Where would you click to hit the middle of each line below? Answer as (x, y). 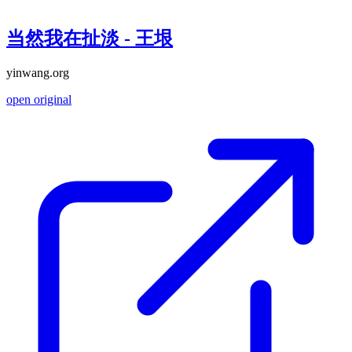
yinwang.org (38, 73)
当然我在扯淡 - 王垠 (90, 38)
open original (39, 100)
